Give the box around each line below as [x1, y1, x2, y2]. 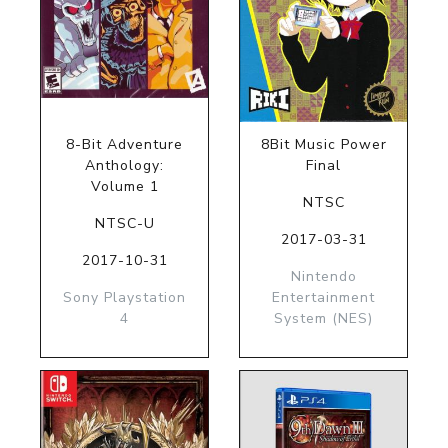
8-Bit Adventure [66, 134, 183, 154]
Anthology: [85, 155, 164, 175]
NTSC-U [94, 213, 155, 233]
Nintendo [290, 266, 357, 286]
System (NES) [274, 308, 373, 328]
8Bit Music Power [260, 134, 387, 154]
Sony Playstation [63, 287, 186, 307]
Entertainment [272, 287, 375, 307]
